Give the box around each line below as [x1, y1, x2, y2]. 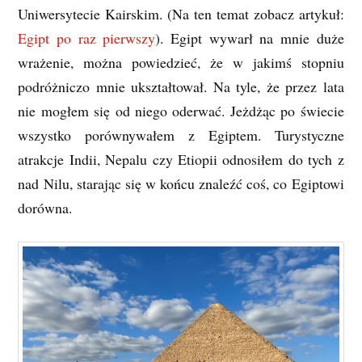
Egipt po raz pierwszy [18, 28, 156, 48]
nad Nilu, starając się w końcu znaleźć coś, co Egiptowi [18, 174, 344, 194]
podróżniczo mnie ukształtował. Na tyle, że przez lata [18, 77, 344, 97]
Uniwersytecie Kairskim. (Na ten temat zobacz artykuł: [18, 4, 344, 24]
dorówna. [18, 198, 73, 218]
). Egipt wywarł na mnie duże [155, 28, 344, 48]
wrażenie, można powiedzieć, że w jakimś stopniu [18, 53, 344, 73]
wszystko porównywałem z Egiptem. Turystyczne [18, 125, 344, 145]
